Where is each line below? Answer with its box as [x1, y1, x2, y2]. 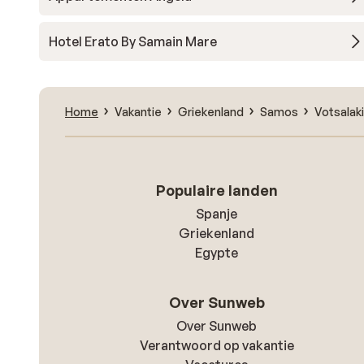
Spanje [196, 206, 238, 222]
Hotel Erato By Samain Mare [49, 33, 217, 50]
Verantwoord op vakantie [139, 337, 294, 353]
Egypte [195, 245, 239, 261]
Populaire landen [155, 181, 278, 199]
